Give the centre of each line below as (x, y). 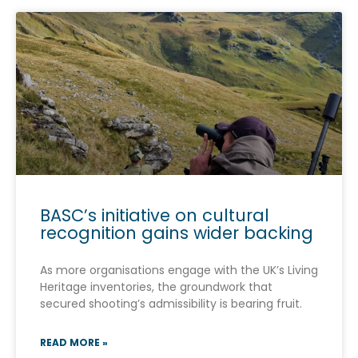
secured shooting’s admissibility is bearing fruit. (171, 303)
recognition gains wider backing (177, 233)
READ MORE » (74, 342)
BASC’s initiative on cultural (155, 215)
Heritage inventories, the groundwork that (156, 286)
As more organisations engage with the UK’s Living (179, 270)
